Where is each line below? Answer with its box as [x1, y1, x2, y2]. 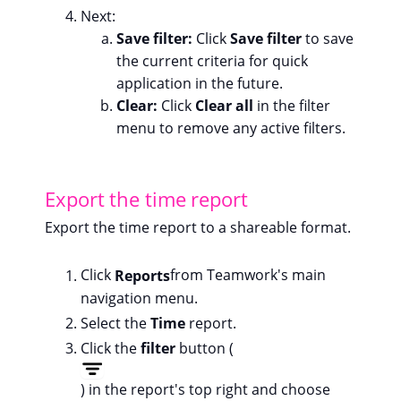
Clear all [195, 96, 257, 116]
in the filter [257, 96, 330, 116]
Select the [81, 312, 150, 333]
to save [305, 29, 354, 49]
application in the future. [116, 73, 283, 94]
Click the [81, 337, 141, 358]
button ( [175, 337, 234, 358]
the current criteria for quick [116, 51, 308, 72]
